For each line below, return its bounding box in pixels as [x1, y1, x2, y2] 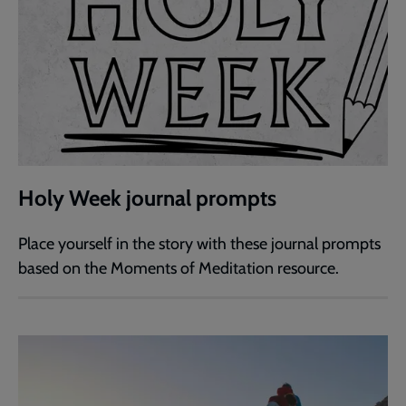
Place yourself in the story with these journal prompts [18, 234, 381, 255]
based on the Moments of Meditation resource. [18, 258, 339, 279]
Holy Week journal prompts [18, 185, 276, 212]
